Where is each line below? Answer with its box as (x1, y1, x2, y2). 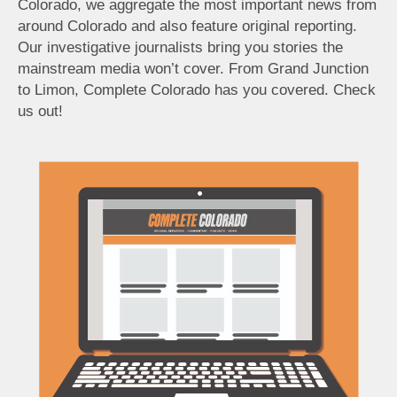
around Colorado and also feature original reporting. (18, 17, 357, 35)
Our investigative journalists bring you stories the (18, 38, 343, 56)
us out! (18, 102, 63, 120)
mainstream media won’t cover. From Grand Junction (18, 59, 369, 77)
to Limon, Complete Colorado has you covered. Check (18, 81, 376, 98)
